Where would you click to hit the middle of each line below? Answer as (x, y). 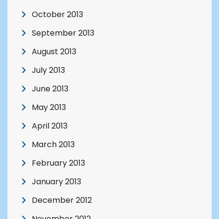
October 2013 (57, 15)
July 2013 (48, 70)
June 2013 (50, 89)
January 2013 (56, 182)
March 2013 (53, 145)
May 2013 (49, 108)
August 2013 (54, 52)
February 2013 (58, 163)
